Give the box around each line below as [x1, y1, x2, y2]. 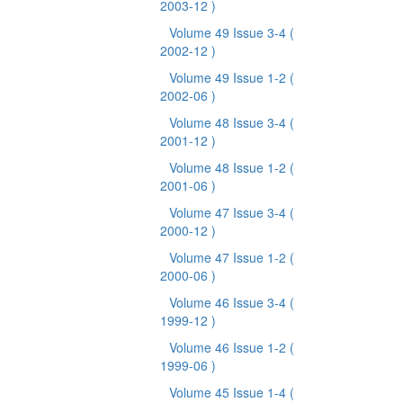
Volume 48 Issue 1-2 [169, 158, 290, 176]
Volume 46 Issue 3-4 [169, 293, 290, 311]
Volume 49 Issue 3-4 [169, 23, 290, 41]
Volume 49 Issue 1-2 [169, 68, 290, 86]
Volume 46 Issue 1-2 [169, 338, 290, 356]
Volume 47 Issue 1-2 [169, 248, 290, 266]
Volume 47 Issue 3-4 [169, 203, 290, 221]
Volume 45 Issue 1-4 [169, 383, 290, 401]
